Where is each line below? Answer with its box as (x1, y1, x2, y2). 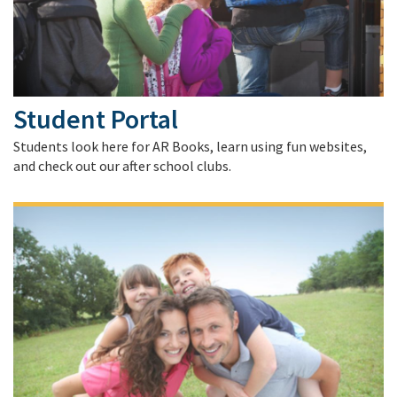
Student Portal (13, 102, 178, 136)
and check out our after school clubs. (13, 157, 231, 175)
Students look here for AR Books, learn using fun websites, (13, 137, 367, 156)
